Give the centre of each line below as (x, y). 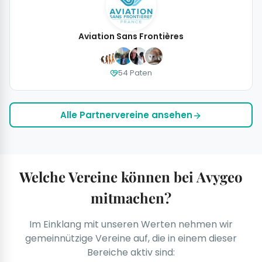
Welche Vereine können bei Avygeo (131, 177)
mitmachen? (131, 198)
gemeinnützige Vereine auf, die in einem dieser (131, 239)
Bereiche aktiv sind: (131, 253)
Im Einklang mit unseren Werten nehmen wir (131, 225)
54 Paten (135, 73)
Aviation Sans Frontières (131, 37)
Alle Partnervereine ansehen (126, 115)
